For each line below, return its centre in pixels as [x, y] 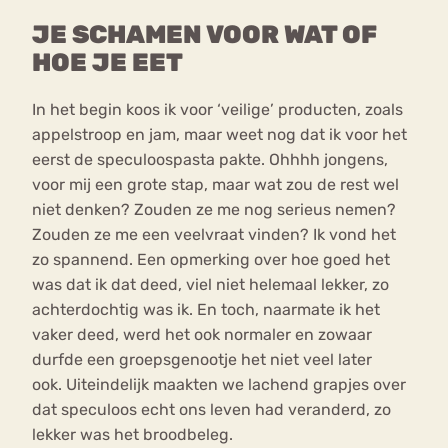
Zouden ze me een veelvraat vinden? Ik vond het [214, 235]
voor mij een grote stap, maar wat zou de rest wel [215, 185]
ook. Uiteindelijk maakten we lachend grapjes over [219, 385]
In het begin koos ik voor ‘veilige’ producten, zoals [217, 110]
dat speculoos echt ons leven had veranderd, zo [211, 410]
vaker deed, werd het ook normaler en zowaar [202, 335]
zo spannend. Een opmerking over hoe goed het [211, 260]
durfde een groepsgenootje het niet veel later [202, 360]
